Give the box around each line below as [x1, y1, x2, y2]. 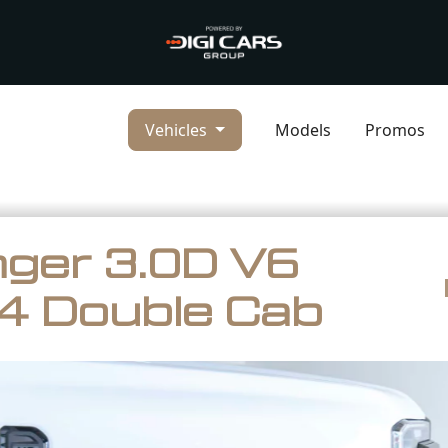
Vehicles [145, 118, 212, 141]
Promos [365, 118, 425, 141]
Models [275, 118, 331, 141]
